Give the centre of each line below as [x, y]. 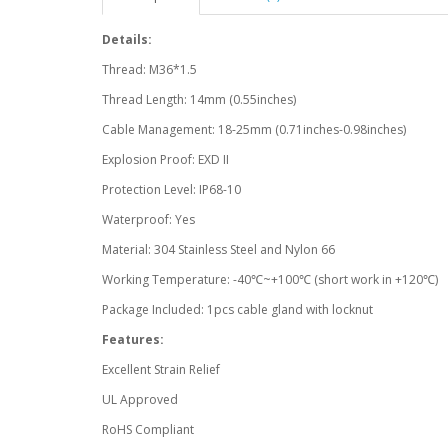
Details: [127, 39]
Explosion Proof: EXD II [165, 159]
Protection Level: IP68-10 [171, 189]
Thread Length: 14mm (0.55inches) [199, 99]
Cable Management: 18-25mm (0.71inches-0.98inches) [254, 129]
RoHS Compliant [148, 429]
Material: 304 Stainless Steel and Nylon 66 [218, 249]
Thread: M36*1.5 [149, 69]
